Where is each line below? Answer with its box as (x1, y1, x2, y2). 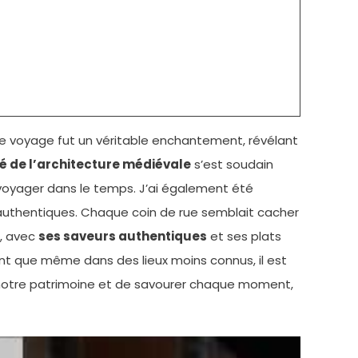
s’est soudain (191, 155, 273, 173)
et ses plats (207, 227, 281, 245)
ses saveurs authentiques (38, 227, 207, 245)
